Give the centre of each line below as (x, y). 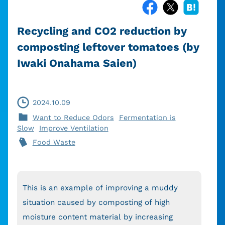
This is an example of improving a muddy (100, 188)
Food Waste (54, 142)
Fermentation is (147, 118)
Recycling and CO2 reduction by (102, 31)
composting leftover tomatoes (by (108, 47)
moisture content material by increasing (97, 217)
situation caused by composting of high (96, 202)
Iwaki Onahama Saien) (77, 63)
